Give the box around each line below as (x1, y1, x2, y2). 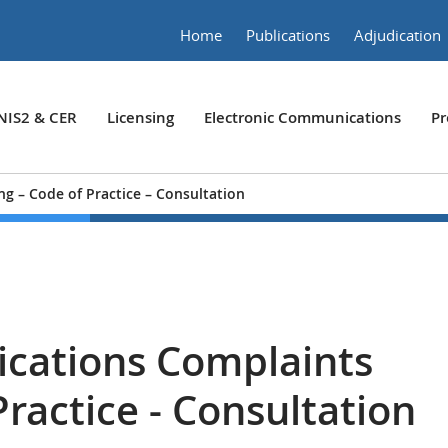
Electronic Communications (204, 107, 401, 128)
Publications (246, 25, 330, 45)
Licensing (107, 107, 174, 128)
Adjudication (354, 25, 441, 45)
